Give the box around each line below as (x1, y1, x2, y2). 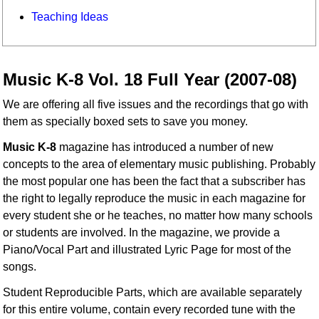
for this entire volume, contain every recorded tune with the (3, 303, 296, 316)
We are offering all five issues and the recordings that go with (3, 98, 309, 111)
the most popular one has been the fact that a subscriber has (3, 175, 306, 188)
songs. (3, 261, 37, 273)
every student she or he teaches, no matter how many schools (3, 209, 313, 222)
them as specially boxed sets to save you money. (3, 115, 249, 128)
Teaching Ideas (31, 10, 109, 23)
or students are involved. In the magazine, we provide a (3, 226, 281, 239)
